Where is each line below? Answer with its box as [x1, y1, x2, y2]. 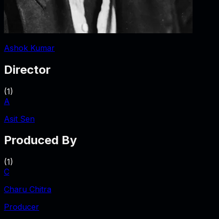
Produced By [4, 133, 77, 148]
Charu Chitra [4, 184, 51, 195]
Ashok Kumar [4, 43, 55, 53]
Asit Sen [4, 113, 35, 124]
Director [4, 62, 51, 77]
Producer [4, 202, 39, 212]
